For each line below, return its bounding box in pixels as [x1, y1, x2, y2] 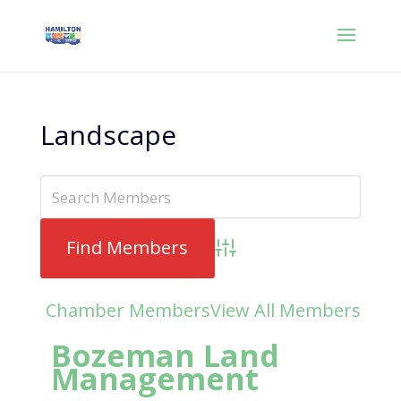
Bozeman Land [50, 334, 279, 376]
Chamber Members [46, 297, 211, 322]
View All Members [210, 297, 362, 322]
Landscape [39, 116, 176, 153]
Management [50, 357, 259, 399]
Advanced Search [214, 248, 314, 266]
